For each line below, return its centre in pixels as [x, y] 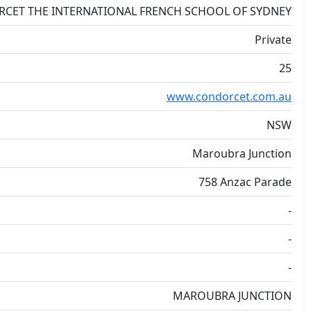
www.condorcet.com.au [229, 96]
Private [273, 40]
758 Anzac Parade [245, 182]
